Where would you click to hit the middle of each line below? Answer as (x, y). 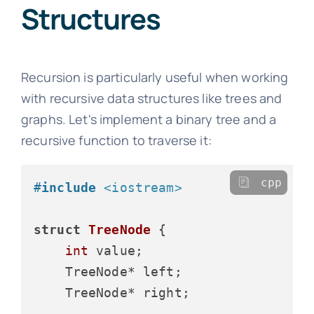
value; (116, 250)
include (69, 187)
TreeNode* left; (108, 271)
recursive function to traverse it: (116, 140)
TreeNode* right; (111, 292)
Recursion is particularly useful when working (155, 77)
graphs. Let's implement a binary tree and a (149, 119)
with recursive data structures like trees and (151, 98)
